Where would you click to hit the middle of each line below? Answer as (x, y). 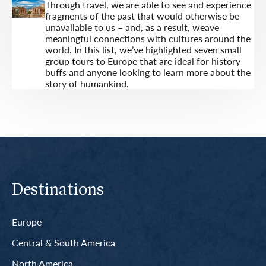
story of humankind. (87, 83)
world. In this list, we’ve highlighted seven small (143, 50)
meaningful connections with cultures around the (148, 38)
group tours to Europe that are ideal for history (142, 61)
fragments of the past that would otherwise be (142, 16)
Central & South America (64, 242)
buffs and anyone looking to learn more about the (148, 72)
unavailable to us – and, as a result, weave (132, 27)
